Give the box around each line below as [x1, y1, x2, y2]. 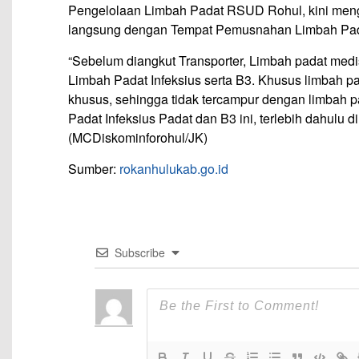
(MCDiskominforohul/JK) [68, 128, 208, 147]
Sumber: [68, 159, 119, 179]
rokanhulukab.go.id [119, 159, 228, 179]
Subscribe [114, 244, 165, 261]
